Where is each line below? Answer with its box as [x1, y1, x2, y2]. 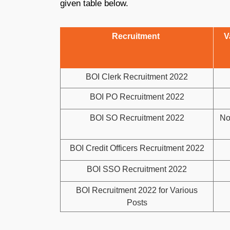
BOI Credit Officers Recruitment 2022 [69, 144, 204, 152]
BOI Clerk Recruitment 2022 [86, 72, 188, 81]
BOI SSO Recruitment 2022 [87, 165, 187, 174]
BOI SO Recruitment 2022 [89, 113, 184, 122]
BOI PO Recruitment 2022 [89, 92, 184, 101]
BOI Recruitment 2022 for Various [76, 186, 198, 195]
